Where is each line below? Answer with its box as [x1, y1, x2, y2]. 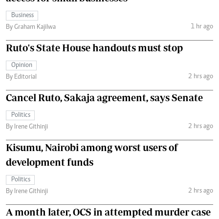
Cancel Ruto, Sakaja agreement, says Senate [6, 92, 203, 104]
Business [11, 12, 34, 20]
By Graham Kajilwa [6, 24, 56, 31]
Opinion [11, 62, 32, 69]
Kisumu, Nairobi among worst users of [6, 142, 178, 153]
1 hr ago [190, 23, 213, 30]
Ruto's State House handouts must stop [6, 42, 183, 54]
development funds [6, 156, 93, 168]
